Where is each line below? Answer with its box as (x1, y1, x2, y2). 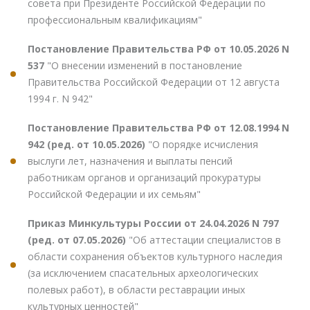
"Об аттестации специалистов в (129, 232, 281, 246)
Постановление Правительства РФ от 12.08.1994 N (28, 120, 289, 134)
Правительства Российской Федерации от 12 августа (28, 75, 280, 89)
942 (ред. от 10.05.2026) (28, 137, 148, 151)
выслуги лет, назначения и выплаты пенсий (28, 154, 232, 167)
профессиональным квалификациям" (28, 12, 202, 26)
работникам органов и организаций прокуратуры (28, 170, 261, 184)
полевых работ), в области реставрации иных (28, 282, 245, 296)
